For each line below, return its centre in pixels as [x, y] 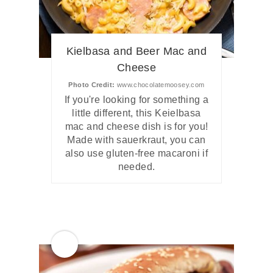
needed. [136, 167]
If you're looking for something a [136, 100]
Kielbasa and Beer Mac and [136, 51]
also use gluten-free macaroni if [136, 154]
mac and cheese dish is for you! [136, 127]
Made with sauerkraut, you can [136, 140]
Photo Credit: [92, 85]
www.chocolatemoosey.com [160, 85]
